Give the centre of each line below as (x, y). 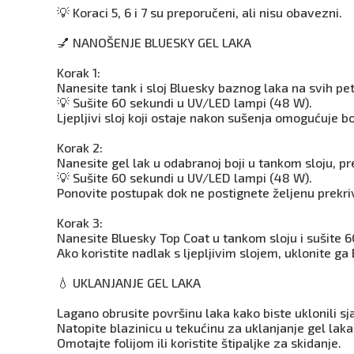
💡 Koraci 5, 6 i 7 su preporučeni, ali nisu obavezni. (200, 12)
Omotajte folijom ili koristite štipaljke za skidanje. (199, 343)
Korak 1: (79, 72)
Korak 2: (80, 147)
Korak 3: (80, 222)
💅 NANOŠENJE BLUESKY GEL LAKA (154, 42)
